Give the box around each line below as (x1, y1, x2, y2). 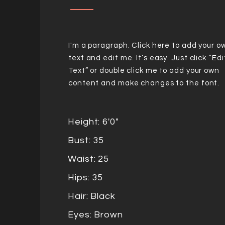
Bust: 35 (68, 136, 104, 145)
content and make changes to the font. (68, 79, 220, 87)
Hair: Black (68, 191, 116, 201)
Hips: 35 (68, 173, 103, 182)
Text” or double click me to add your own (68, 67, 219, 74)
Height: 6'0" (68, 117, 119, 127)
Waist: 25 (68, 154, 109, 164)
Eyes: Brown (68, 210, 123, 219)
